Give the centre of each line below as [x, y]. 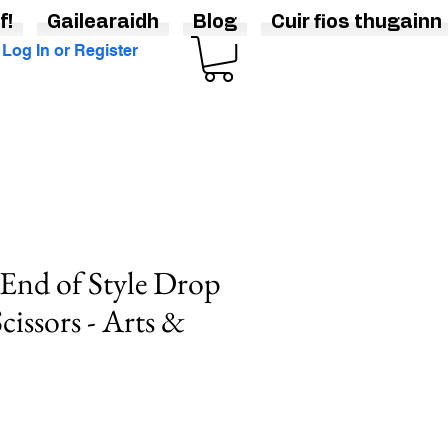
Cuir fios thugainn [356, 23]
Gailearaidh [102, 23]
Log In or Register [70, 50]
